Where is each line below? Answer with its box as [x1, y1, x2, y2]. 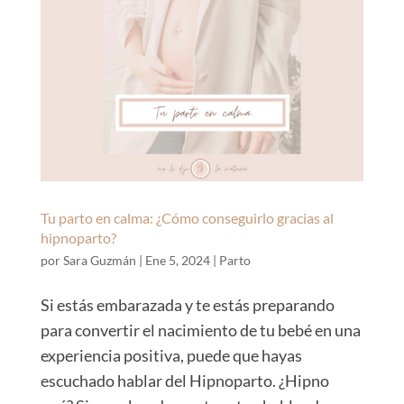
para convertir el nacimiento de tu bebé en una [40, 320, 361, 341]
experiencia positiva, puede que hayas [40, 345, 302, 366]
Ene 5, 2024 [144, 252, 210, 269]
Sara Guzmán [62, 252, 136, 269]
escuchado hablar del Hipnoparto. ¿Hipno [40, 371, 329, 391]
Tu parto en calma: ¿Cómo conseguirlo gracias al [40, 209, 334, 227]
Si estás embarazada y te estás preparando [40, 295, 335, 316]
